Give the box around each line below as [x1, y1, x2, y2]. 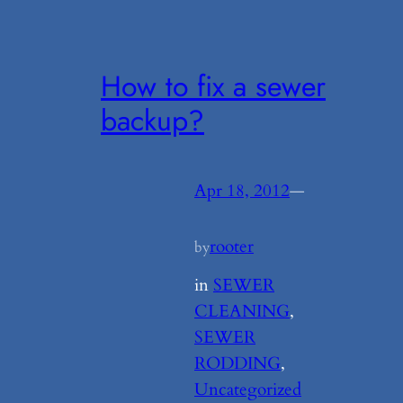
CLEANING [194, 299, 290, 323]
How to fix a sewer [101, 65, 326, 107]
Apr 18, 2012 [194, 179, 290, 203]
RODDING [194, 351, 281, 375]
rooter [210, 235, 254, 259]
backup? [101, 99, 204, 141]
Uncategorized [194, 377, 301, 401]
